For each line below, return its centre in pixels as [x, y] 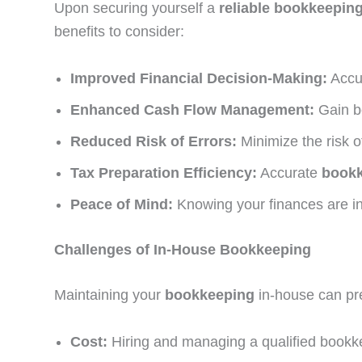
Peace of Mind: [122, 205]
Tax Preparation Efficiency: [164, 173]
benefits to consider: [119, 32]
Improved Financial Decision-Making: [199, 79]
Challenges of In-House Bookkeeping [183, 250]
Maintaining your [109, 295]
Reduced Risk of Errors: [154, 142]
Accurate [289, 173]
